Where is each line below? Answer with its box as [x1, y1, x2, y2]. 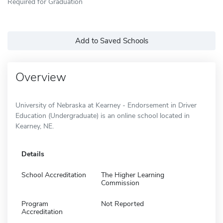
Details [21, 149, 44, 159]
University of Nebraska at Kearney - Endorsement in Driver [15, 100, 197, 110]
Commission [101, 178, 139, 188]
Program [21, 199, 48, 209]
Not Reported [101, 199, 144, 209]
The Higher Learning [101, 170, 164, 180]
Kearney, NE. [15, 121, 54, 131]
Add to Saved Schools [75, 35, 148, 46]
